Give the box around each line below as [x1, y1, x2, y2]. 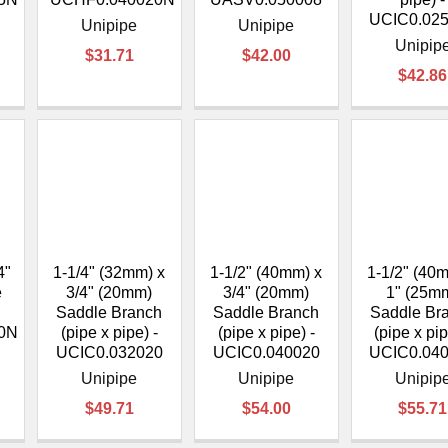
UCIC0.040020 [212, 343, 320, 361]
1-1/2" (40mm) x [210, 263, 323, 281]
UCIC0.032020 [55, 343, 163, 361]
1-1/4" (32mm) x [53, 263, 166, 281]
